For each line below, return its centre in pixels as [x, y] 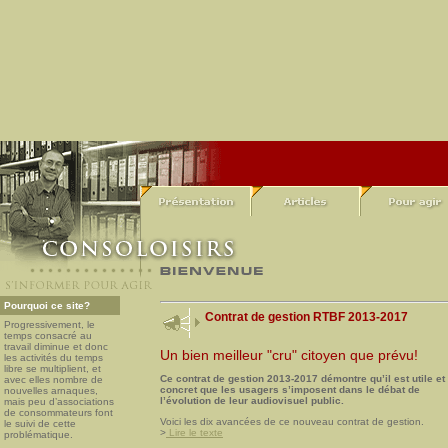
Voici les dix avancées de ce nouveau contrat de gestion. [292, 422]
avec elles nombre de [53, 379]
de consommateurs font [58, 412]
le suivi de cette [40, 423]
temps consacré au [48, 335]
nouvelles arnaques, [51, 390]
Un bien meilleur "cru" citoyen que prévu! [289, 355]
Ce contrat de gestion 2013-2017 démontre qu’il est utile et [302, 379]
